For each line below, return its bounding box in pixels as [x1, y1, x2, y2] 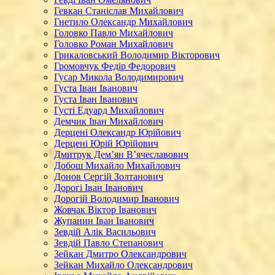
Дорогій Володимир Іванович [54, 193, 179, 204]
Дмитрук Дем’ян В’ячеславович [54, 149, 188, 160]
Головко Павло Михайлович [54, 28, 173, 38]
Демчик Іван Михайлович [54, 116, 163, 126]
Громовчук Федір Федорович [54, 61, 176, 71]
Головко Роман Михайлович [54, 39, 173, 49]
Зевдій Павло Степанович [54, 238, 163, 248]
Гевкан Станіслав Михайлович [54, 6, 184, 16]
